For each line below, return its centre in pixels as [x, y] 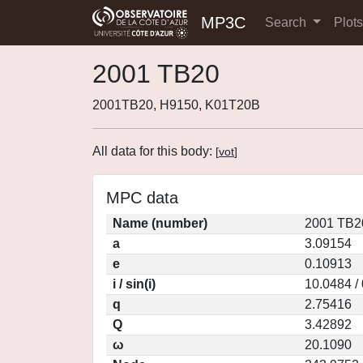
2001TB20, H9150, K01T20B [176, 105]
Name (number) [160, 223]
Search [287, 22]
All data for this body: [154, 151]
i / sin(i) [134, 284]
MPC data [142, 198]
